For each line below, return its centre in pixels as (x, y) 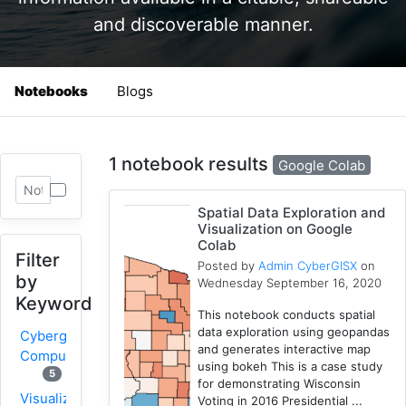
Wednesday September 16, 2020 (290, 283)
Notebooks (51, 91)
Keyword (54, 303)
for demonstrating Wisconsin (280, 384)
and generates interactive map (285, 349)
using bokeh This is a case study (290, 367)
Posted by (228, 266)
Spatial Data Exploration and (292, 213)
